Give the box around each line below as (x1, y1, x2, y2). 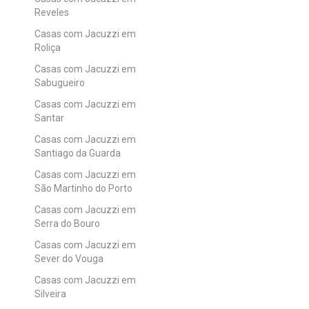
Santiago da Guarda (34, 147, 121, 159)
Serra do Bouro (34, 217, 100, 229)
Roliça (34, 41, 61, 53)
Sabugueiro (34, 77, 85, 88)
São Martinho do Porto (34, 182, 132, 194)
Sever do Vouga (34, 252, 103, 264)
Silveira (34, 288, 66, 299)
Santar (34, 112, 64, 123)
